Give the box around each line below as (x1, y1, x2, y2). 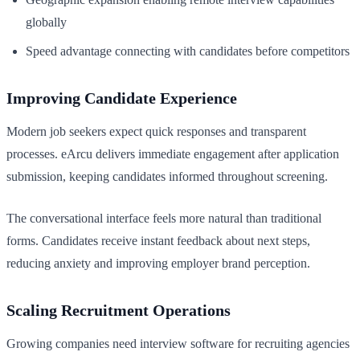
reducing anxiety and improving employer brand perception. (6, 256, 310, 270)
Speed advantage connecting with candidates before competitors (26, 43, 350, 58)
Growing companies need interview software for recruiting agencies (6, 336, 350, 350)
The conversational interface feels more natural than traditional (6, 211, 321, 225)
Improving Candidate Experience (6, 88, 237, 107)
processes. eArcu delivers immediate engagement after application (6, 146, 339, 161)
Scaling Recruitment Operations (6, 301, 231, 319)
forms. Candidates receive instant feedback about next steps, (6, 233, 310, 247)
